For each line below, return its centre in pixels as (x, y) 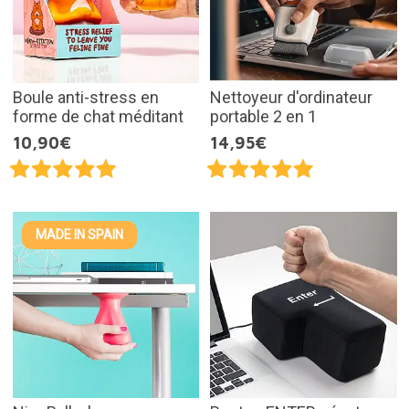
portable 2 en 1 (263, 116)
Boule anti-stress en (85, 97)
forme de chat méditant (98, 116)
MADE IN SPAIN (79, 234)
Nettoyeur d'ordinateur (291, 97)
